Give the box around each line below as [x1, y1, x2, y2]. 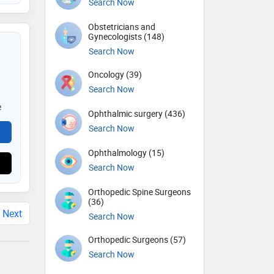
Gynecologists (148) [88, 31, 165, 43]
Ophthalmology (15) [88, 147, 165, 159]
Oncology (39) [88, 68, 142, 81]
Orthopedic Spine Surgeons [88, 186, 191, 198]
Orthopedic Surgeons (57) [88, 234, 186, 246]
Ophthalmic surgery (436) [88, 108, 185, 120]
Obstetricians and [88, 21, 155, 33]
